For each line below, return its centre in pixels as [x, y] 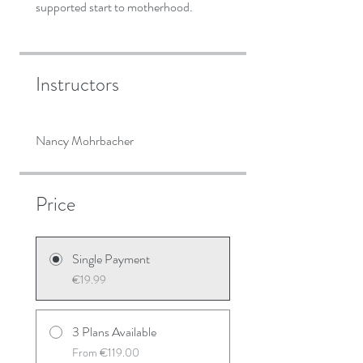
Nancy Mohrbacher [85, 141]
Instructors [77, 85]
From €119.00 [106, 353]
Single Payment [111, 259]
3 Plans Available [114, 332]
